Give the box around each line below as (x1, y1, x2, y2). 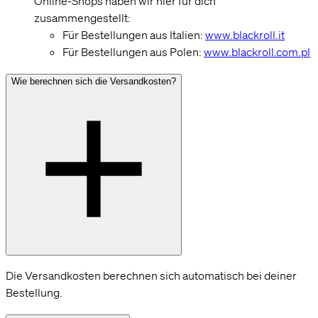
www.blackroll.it (205, 28, 285, 43)
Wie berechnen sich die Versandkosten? (11, 76, 176, 87)
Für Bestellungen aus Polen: (62, 45, 204, 60)
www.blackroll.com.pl (204, 45, 310, 60)
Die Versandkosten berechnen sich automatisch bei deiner (6, 268, 297, 283)
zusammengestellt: (34, 11, 131, 26)
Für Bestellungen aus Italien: (62, 28, 205, 43)
